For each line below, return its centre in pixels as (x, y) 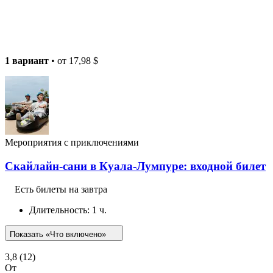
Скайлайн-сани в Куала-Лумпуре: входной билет (135, 166)
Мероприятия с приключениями (72, 142)
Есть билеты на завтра (61, 190)
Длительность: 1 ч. (68, 210)
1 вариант (27, 60)
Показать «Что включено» (59, 235)
